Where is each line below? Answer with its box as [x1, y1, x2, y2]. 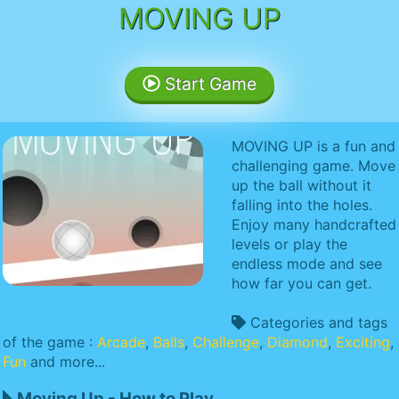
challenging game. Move [232, 156, 395, 175]
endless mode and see [232, 254, 382, 273]
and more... [30, 352, 105, 370]
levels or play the [232, 234, 347, 253]
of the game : [3, 332, 97, 351]
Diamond [267, 332, 328, 351]
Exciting [336, 332, 390, 351]
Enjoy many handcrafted [232, 215, 396, 233]
